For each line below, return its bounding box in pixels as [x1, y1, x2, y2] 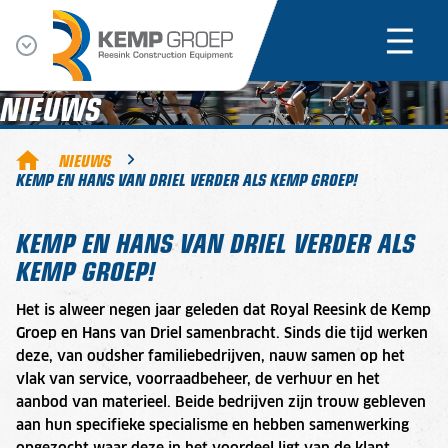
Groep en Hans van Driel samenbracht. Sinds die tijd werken [16, 326, 428, 341]
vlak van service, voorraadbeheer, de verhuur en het [16, 372, 380, 387]
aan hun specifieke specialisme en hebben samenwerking [16, 418, 409, 433]
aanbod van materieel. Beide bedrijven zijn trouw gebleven [16, 395, 426, 410]
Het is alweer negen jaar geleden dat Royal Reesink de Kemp [16, 303, 431, 318]
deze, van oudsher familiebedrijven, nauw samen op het [16, 349, 405, 364]
